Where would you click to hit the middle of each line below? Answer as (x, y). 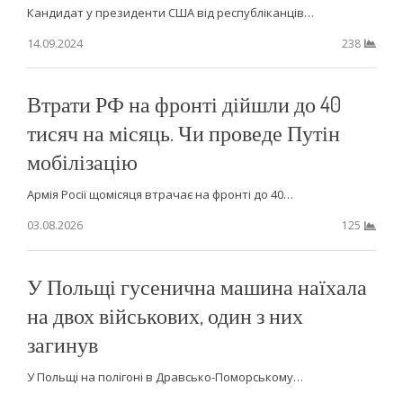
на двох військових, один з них (165, 316)
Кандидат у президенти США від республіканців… (170, 12)
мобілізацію (82, 162)
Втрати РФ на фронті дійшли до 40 (184, 104)
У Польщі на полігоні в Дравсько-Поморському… (165, 377)
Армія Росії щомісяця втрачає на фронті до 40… (160, 195)
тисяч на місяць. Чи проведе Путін (183, 133)
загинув (62, 345)
